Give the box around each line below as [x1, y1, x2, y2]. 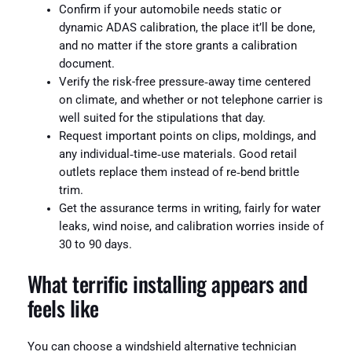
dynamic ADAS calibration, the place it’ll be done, [58, 21, 315, 35]
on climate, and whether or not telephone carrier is [58, 93, 323, 108]
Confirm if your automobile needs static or [58, 3, 281, 17]
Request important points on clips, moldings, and [58, 130, 316, 144]
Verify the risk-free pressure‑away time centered [58, 75, 310, 90]
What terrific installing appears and [27, 267, 308, 299]
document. [58, 57, 115, 71]
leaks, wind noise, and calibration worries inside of [58, 220, 324, 234]
